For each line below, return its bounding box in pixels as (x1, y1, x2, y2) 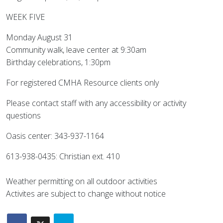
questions (6, 110, 41, 121)
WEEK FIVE (6, 11, 45, 22)
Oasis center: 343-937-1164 (6, 130, 104, 141)
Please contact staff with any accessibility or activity (6, 98, 186, 109)
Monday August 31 (6, 32, 73, 43)
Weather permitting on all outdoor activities (6, 176, 157, 187)
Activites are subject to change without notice (6, 188, 166, 199)
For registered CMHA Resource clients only (6, 77, 159, 88)
